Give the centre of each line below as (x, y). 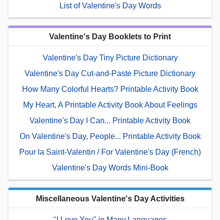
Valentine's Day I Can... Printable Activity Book (110, 121)
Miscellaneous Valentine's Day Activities (110, 199)
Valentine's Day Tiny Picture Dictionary (110, 58)
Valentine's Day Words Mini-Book (110, 168)
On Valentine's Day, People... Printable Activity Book (110, 137)
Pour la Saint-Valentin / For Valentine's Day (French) (110, 152)
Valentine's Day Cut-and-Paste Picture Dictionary (110, 74)
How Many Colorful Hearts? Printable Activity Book (110, 89)
